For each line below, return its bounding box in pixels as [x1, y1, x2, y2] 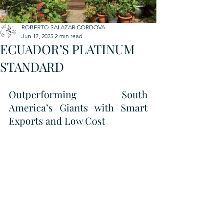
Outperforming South [9, 88, 148, 101]
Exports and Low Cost [9, 114, 105, 127]
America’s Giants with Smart [9, 101, 148, 114]
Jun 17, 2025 [22, 32, 53, 40]
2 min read [55, 32, 82, 40]
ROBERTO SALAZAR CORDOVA [22, 23, 105, 31]
